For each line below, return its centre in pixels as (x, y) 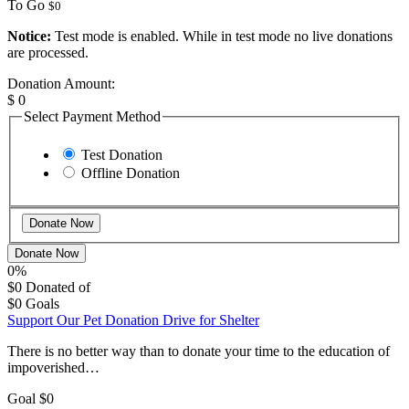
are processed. (48, 52)
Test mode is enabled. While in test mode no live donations (222, 36)
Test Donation (122, 154)
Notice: (29, 36)
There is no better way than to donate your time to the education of (199, 351)
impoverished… (53, 368)
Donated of (58, 288)
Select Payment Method (92, 116)
